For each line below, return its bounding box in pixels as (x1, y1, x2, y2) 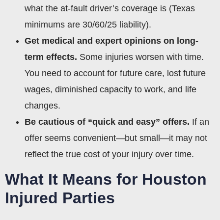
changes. (25, 100, 60, 110)
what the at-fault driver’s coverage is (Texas (25, 3, 195, 13)
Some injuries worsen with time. (77, 52, 204, 62)
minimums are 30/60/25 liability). (25, 19, 151, 29)
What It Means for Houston (5, 170, 207, 188)
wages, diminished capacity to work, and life (25, 84, 196, 94)
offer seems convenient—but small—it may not (25, 133, 207, 143)
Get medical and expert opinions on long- (25, 35, 198, 46)
